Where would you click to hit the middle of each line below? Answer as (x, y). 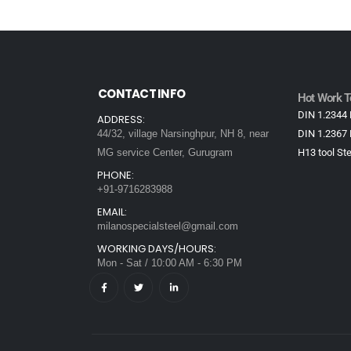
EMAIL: (112, 212)
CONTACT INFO (141, 94)
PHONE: (116, 175)
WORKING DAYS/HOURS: (157, 249)
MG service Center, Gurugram (165, 153)
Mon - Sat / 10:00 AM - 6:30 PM (170, 263)
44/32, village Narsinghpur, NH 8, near (183, 134)
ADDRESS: (121, 120)
